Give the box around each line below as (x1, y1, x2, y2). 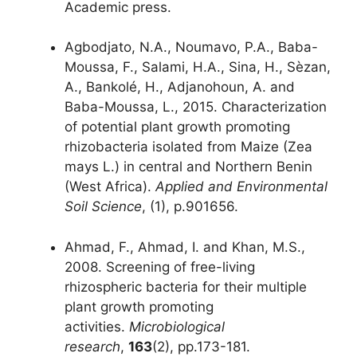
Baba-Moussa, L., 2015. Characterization (65, 99, 327, 116)
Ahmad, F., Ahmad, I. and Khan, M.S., (65, 238, 305, 255)
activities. (65, 318, 129, 335)
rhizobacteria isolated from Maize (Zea (65, 139, 312, 155)
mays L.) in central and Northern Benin (65, 159, 312, 175)
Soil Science (65, 198, 142, 215)
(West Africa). (65, 178, 155, 195)
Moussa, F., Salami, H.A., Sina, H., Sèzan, (65, 59, 331, 76)
